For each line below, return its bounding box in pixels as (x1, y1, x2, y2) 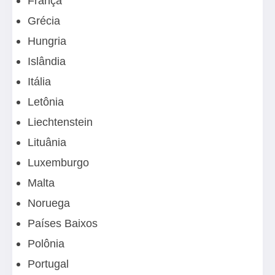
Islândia (28, 55, 66, 68)
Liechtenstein (28, 115, 93, 129)
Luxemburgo (28, 156, 89, 169)
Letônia (28, 95, 64, 109)
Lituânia (28, 136, 66, 149)
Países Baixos (28, 217, 98, 230)
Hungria (28, 34, 66, 48)
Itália (28, 75, 51, 88)
